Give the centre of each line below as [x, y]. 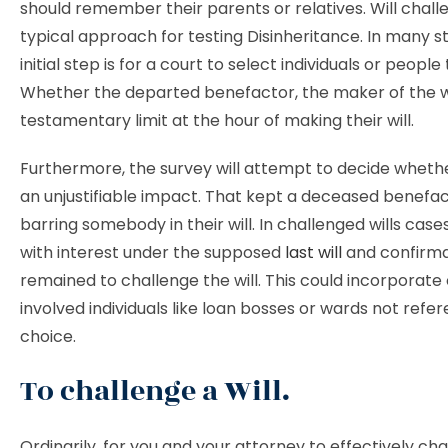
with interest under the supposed [152, 252]
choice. [48, 336]
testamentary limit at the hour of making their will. [217, 120]
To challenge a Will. [155, 391]
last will [313, 252]
